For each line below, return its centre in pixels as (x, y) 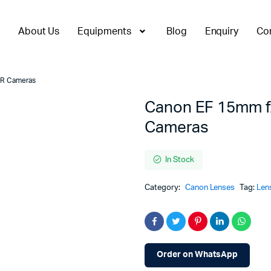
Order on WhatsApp (197, 255)
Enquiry (222, 31)
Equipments (105, 31)
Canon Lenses (210, 188)
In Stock (179, 160)
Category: (163, 188)
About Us (39, 31)
